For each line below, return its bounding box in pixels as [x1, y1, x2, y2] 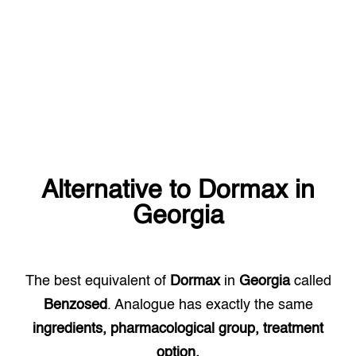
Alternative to [41, 178, 198, 203]
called [289, 274, 331, 288]
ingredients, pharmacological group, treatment [33, 322, 323, 336]
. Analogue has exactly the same [106, 298, 313, 312]
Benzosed [43, 298, 107, 312]
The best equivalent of [25, 274, 170, 288]
